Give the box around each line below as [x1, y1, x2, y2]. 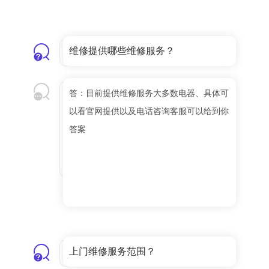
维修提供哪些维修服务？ [69, 46, 175, 56]
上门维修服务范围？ [69, 246, 156, 257]
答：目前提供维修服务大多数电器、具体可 [69, 88, 229, 98]
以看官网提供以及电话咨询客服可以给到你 [69, 106, 229, 116]
